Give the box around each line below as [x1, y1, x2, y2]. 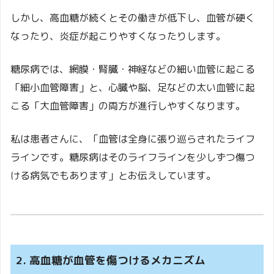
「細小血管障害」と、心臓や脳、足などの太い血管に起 [10, 81, 255, 95]
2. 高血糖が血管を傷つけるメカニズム [15, 253, 206, 268]
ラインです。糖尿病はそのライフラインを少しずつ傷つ [10, 150, 255, 165]
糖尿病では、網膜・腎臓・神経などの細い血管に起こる [10, 62, 255, 76]
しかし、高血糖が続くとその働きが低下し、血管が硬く [10, 11, 255, 25]
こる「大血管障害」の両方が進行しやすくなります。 [10, 99, 245, 113]
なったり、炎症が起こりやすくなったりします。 [10, 29, 226, 43]
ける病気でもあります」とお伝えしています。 [10, 169, 216, 183]
